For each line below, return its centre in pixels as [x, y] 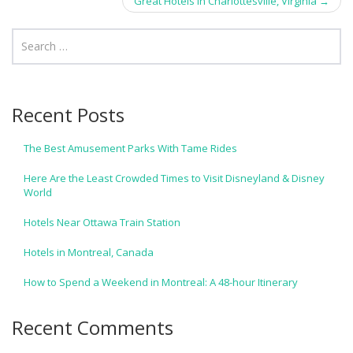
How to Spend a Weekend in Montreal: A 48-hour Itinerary [161, 282]
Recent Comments [93, 327]
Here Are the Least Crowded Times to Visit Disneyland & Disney [174, 178]
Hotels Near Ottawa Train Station [102, 222]
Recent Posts [68, 114]
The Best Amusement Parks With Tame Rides [130, 148]
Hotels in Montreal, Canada [89, 252]
